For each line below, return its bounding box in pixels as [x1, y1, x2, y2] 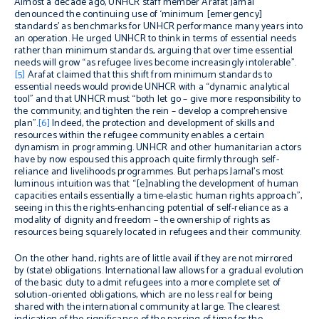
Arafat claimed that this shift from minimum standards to [25, 67, 273, 83]
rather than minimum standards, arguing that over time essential [14, 43, 293, 59]
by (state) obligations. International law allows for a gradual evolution [14, 263, 304, 279]
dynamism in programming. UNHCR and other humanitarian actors [14, 140, 302, 156]
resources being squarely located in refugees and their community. [14, 224, 302, 241]
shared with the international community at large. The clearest [14, 299, 281, 315]
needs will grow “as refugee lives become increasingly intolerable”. [14, 55, 297, 71]
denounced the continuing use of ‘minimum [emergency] [14, 6, 262, 23]
